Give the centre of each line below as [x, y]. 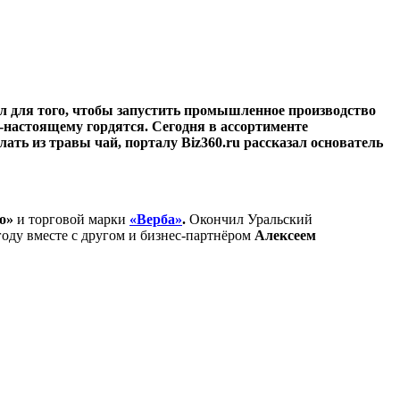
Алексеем [285, 235]
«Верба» [156, 219]
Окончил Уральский [251, 219]
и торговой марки [71, 219]
